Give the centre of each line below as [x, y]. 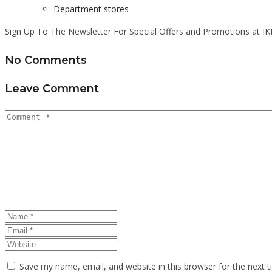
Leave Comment [52, 89]
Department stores [91, 8]
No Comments [46, 59]
